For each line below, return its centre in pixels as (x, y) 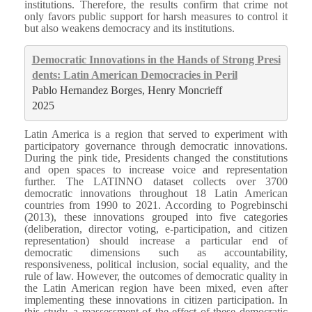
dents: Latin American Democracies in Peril (134, 75)
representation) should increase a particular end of (156, 240)
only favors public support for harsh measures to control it (156, 16)
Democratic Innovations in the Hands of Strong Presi (156, 60)
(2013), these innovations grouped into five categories (156, 217)
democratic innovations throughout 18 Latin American (156, 193)
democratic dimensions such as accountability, (156, 252)
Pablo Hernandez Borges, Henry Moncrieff (127, 91)
